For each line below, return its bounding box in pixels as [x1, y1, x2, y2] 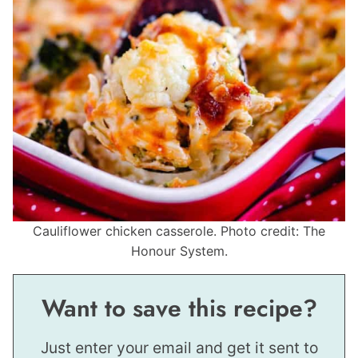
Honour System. [130, 243, 228, 260]
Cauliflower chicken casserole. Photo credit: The [33, 223, 325, 240]
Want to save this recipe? [41, 291, 317, 326]
